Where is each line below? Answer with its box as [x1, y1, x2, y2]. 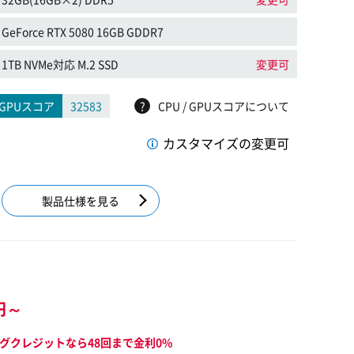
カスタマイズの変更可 [163, 134, 289, 153]
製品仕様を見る [42, 193, 119, 209]
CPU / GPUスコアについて [158, 98, 289, 114]
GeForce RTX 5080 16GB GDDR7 [2, 24, 164, 40]
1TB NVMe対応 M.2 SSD [2, 56, 119, 72]
